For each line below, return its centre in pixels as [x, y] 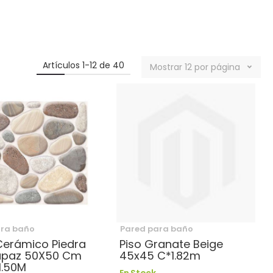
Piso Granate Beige [171, 244]
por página [217, 67]
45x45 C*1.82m [160, 255]
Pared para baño [157, 229]
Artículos [62, 65]
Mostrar [166, 67]
